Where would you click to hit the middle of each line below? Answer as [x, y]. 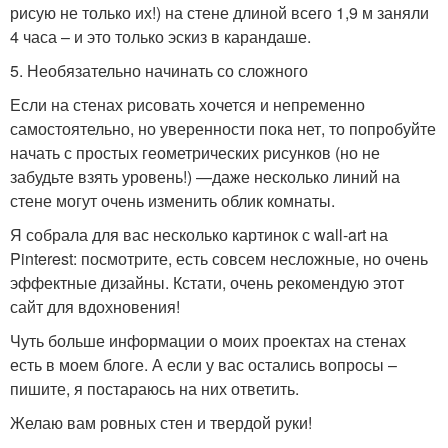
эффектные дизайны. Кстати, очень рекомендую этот [207, 282]
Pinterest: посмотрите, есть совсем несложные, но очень [219, 258]
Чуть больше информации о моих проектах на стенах [208, 340]
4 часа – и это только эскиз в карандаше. [160, 36]
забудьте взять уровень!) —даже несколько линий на [205, 176]
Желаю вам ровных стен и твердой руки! [161, 422]
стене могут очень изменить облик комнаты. [172, 200]
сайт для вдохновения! [95, 306]
